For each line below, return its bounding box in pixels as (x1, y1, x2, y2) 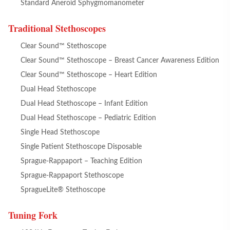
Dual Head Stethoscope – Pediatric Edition (21, 114, 156, 122)
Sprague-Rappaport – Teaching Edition (21, 158, 142, 165)
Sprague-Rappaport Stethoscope (21, 172, 124, 179)
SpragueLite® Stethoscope (21, 186, 105, 194)
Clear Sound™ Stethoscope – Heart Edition (21, 71, 157, 79)
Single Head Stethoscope (21, 129, 100, 136)
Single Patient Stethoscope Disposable (21, 143, 142, 150)
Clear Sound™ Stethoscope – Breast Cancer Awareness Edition (21, 57, 219, 64)
